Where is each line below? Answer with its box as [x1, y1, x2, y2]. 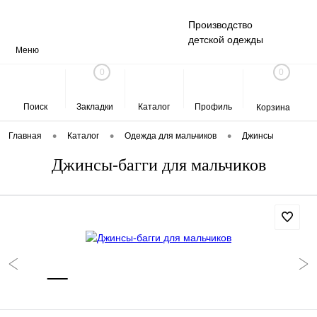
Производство [188, 19, 253, 31]
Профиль [195, 101, 233, 112]
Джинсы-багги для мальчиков [51, 156, 266, 174]
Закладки [76, 101, 114, 112]
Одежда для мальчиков [125, 131, 217, 142]
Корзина [255, 102, 290, 113]
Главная [8, 131, 42, 142]
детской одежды [188, 34, 263, 46]
